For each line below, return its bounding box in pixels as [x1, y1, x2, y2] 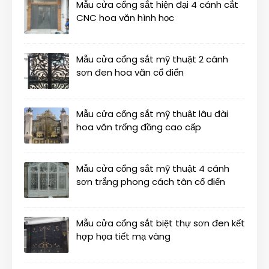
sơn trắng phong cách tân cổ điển [76, 175, 225, 189]
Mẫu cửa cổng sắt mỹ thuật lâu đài [76, 107, 228, 121]
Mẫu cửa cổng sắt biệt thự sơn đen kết [76, 217, 245, 230]
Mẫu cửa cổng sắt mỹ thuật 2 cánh [76, 53, 228, 66]
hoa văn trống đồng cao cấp [76, 121, 201, 134]
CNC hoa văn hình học [76, 11, 174, 25]
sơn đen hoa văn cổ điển [76, 66, 184, 79]
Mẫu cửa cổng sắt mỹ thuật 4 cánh [76, 162, 229, 175]
